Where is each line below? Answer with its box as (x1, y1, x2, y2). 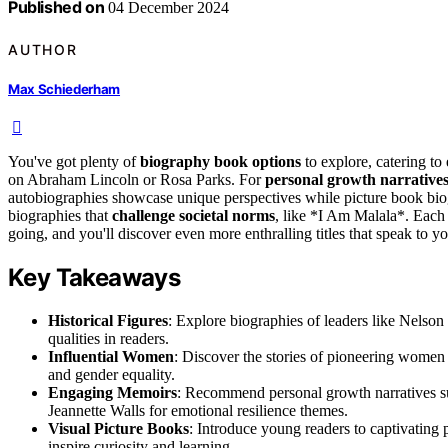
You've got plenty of (8, 153, 140, 171)
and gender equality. (48, 365, 175, 383)
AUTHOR (8, 40, 78, 58)
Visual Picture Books (48, 419, 189, 437)
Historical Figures (48, 311, 168, 329)
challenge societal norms (112, 207, 275, 225)
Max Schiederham (8, 80, 121, 97)
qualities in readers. (48, 329, 169, 347)
